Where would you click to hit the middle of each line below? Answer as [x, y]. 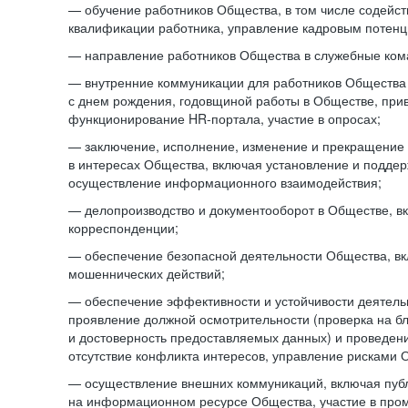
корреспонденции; [123, 228]
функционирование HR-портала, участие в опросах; [224, 118]
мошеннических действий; [147, 273]
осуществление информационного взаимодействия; [225, 182]
